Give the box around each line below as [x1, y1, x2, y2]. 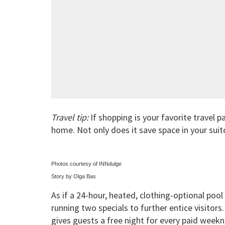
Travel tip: [51, 111, 88, 124]
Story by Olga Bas [51, 173, 96, 180]
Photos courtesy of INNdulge [51, 161, 122, 167]
